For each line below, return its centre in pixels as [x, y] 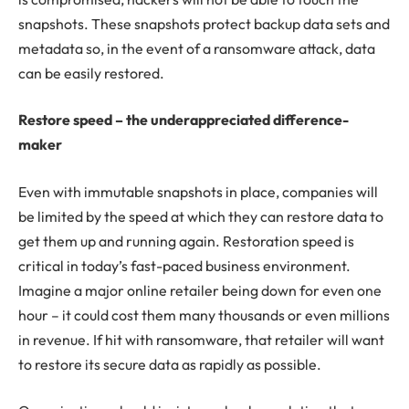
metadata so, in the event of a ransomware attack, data [197, 48]
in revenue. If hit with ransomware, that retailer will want [201, 339]
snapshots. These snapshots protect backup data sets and [204, 23]
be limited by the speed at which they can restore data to [201, 216]
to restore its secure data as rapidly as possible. [170, 364]
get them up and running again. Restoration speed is [186, 241]
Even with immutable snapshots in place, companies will [198, 191]
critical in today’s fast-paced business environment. [184, 265]
